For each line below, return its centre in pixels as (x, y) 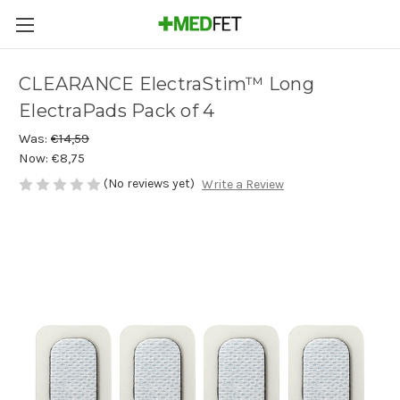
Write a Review (242, 185)
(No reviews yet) (149, 183)
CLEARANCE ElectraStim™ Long (167, 84)
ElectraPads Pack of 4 (117, 111)
